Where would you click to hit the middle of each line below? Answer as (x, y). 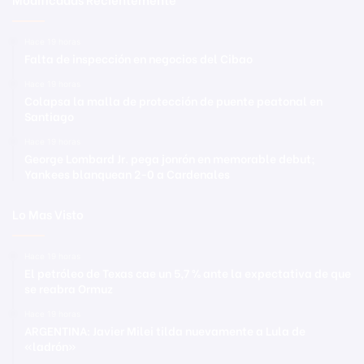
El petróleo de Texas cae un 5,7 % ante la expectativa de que (188, 272)
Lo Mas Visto (48, 213)
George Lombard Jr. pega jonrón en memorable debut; (170, 158)
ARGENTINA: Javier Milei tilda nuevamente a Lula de (165, 330)
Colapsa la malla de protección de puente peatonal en (173, 100)
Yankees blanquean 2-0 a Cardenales (127, 173)
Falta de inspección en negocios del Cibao (139, 58)
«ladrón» (50, 345)
